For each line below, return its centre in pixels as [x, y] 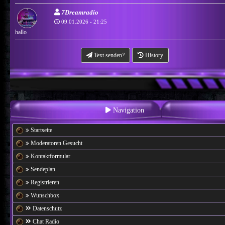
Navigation [128, 110]
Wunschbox [44, 195]
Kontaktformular [49, 156]
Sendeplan [42, 169]
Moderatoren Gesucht [55, 143]
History [153, 55]
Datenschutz [46, 208]
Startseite [40, 130]
